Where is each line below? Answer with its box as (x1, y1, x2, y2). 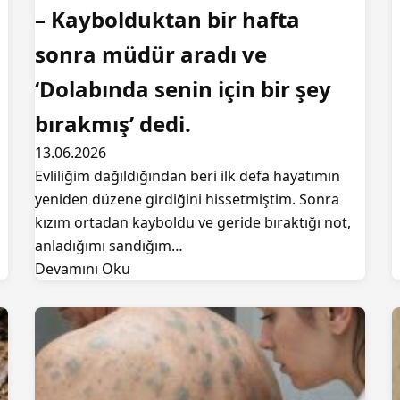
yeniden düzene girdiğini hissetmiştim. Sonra (35, 189, 339, 209)
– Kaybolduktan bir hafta (35, 4, 300, 34)
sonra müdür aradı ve (35, 39, 267, 69)
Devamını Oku (35, 259, 130, 279)
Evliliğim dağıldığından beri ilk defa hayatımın (35, 166, 340, 186)
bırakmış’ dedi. (35, 109, 191, 138)
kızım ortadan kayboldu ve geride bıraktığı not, (35, 212, 351, 232)
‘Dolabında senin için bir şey (35, 74, 331, 104)
